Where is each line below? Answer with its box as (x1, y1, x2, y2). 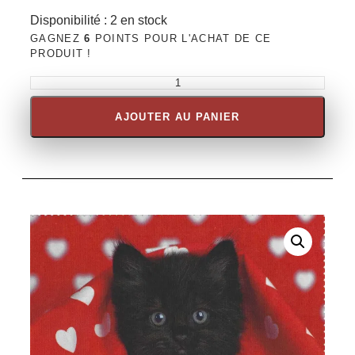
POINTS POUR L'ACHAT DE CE (90, 32, 272, 45)
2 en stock (110, 13, 167, 28)
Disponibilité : (30, 13, 110, 28)
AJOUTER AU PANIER (115, 111, 240, 124)
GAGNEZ (30, 32, 85, 45)
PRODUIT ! (30, 48, 92, 60)
